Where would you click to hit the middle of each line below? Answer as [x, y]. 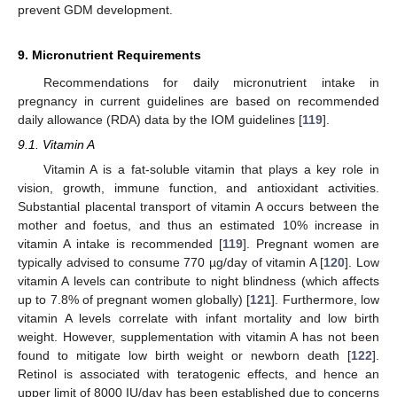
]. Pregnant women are [311, 244]
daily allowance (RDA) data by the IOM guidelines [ [160, 120]
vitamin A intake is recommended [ [120, 244]
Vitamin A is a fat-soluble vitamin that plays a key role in [211, 170]
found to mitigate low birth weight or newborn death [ [184, 356]
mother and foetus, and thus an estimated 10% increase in [198, 226]
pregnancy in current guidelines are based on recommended [198, 101]
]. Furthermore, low [326, 300]
